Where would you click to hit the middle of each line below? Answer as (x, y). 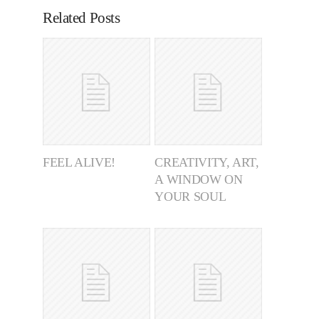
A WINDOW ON (199, 179)
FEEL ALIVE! (79, 162)
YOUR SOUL (190, 196)
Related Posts (82, 18)
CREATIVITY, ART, (207, 162)
